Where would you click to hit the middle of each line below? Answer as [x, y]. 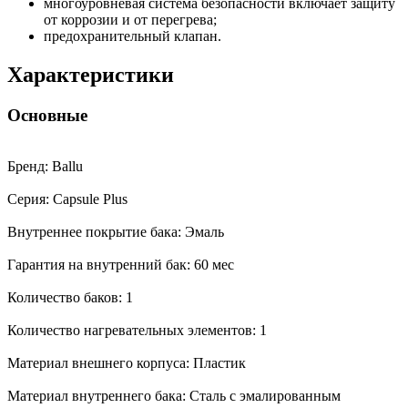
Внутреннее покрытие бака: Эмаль [117, 232]
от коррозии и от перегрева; [130, 19]
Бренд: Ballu [47, 167]
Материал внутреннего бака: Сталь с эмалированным [174, 396]
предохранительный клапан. [133, 36]
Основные [47, 115]
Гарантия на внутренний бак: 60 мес [121, 265]
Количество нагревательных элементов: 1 [139, 331]
